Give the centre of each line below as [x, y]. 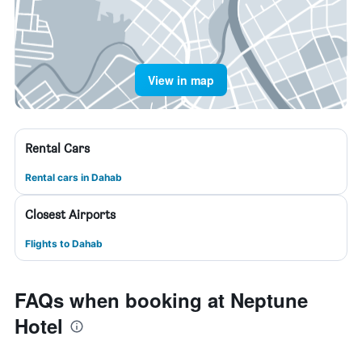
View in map [181, 80]
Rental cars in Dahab [74, 177]
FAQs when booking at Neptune [161, 300]
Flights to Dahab [64, 244]
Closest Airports [70, 215]
